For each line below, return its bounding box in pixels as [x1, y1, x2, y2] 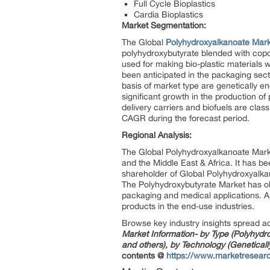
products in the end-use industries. [122, 201, 254, 211]
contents [122, 251, 155, 260]
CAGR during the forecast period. [122, 113, 250, 123]
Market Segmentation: [122, 20, 206, 30]
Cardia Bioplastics [134, 10, 203, 19]
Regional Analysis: [122, 130, 192, 140]
